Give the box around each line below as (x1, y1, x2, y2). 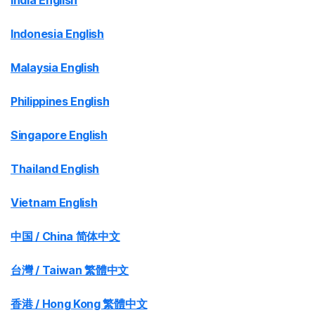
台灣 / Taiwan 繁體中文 (11, 263, 129, 277)
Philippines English (11, 94, 110, 108)
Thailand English (11, 162, 100, 176)
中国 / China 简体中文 (11, 229, 120, 243)
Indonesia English (11, 27, 104, 41)
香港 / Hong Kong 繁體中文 (11, 297, 148, 311)
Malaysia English (11, 60, 100, 75)
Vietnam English (11, 195, 98, 210)
